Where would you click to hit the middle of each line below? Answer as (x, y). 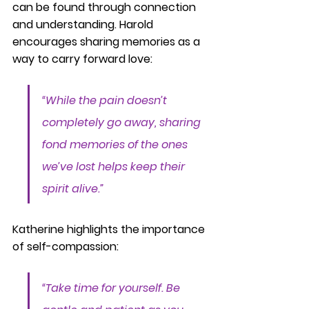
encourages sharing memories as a (108, 42)
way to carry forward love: (82, 59)
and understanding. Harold (84, 24)
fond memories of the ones (116, 144)
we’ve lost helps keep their (115, 167)
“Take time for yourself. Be (112, 288)
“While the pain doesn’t (106, 100)
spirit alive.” (73, 189)
